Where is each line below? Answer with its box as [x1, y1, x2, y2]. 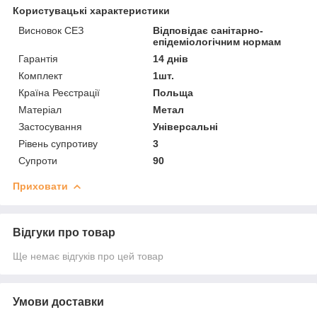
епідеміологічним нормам [153, 35, 282, 47]
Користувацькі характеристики [13, 4, 170, 16]
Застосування [18, 120, 82, 132]
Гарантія [18, 52, 58, 64]
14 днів [153, 52, 189, 64]
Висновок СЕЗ [18, 24, 83, 36]
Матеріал [18, 103, 62, 115]
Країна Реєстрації [18, 86, 100, 98]
